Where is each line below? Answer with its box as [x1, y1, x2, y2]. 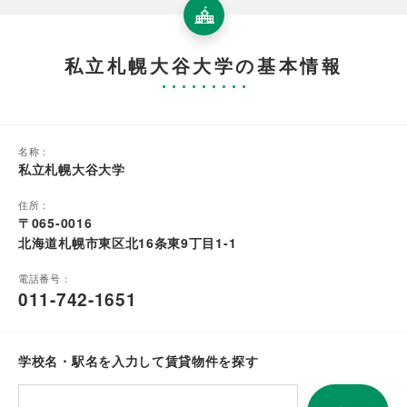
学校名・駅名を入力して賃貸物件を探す [18, 352, 259, 371]
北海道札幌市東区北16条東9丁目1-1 [18, 233, 237, 253]
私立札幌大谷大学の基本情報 [64, 52, 343, 79]
